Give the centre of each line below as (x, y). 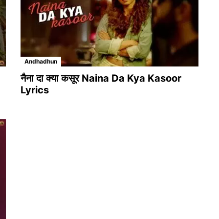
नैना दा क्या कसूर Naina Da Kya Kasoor (101, 78)
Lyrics (35, 90)
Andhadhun (41, 62)
